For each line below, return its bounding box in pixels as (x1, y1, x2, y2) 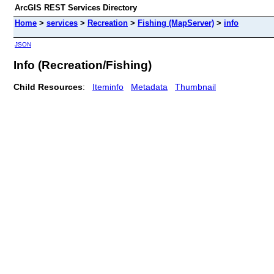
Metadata (131, 81, 168, 92)
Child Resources (13, 81, 83, 92)
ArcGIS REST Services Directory (15, 3, 137, 12)
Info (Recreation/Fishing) (13, 58, 152, 72)
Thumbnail (175, 81, 216, 92)
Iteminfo (92, 81, 124, 92)
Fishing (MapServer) (138, 18, 214, 28)
